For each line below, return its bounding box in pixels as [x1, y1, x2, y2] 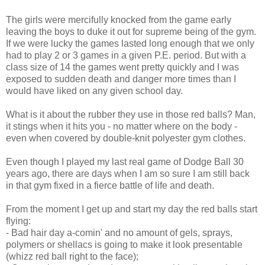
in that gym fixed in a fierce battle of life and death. [6, 180, 214, 190]
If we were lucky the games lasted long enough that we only [6, 38, 254, 49]
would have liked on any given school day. [6, 86, 183, 96]
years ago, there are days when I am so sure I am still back [6, 169, 250, 179]
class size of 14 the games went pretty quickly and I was [6, 62, 239, 72]
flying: [6, 216, 31, 226]
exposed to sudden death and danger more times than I [6, 74, 236, 84]
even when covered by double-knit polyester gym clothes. [6, 133, 245, 143]
